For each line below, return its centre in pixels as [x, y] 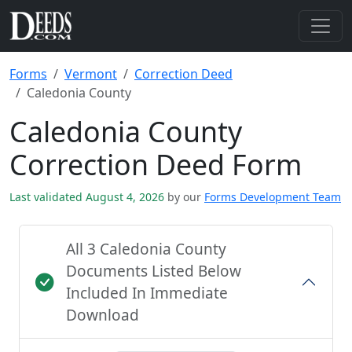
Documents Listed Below [154, 271]
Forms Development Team [273, 197]
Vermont [91, 74]
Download [103, 315]
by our [184, 197]
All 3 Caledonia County [146, 249]
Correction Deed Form [156, 164]
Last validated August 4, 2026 [88, 197]
